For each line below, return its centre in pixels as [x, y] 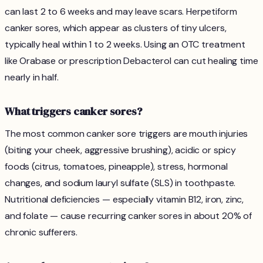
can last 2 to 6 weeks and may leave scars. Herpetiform [121, 12]
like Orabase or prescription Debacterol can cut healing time [131, 61]
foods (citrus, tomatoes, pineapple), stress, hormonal [116, 167]
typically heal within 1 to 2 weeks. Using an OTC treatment [125, 45]
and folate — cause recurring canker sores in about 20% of [128, 216]
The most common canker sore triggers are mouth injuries [127, 134]
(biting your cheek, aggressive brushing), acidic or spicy [120, 150]
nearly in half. [32, 77]
